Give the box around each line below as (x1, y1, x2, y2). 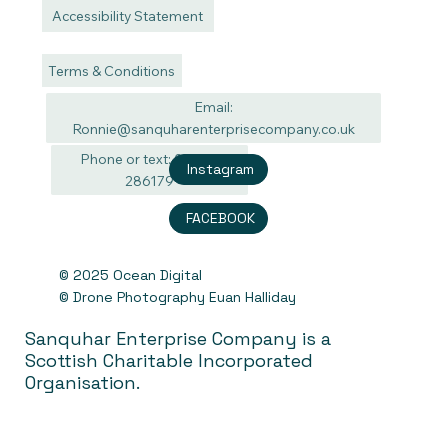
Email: (194, 97, 234, 115)
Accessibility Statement (52, 6, 204, 24)
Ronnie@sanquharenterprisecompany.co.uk (72, 119, 356, 137)
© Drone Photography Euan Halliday (59, 288, 296, 307)
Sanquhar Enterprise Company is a (25, 327, 332, 351)
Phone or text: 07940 (80, 150, 219, 168)
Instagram (187, 160, 254, 179)
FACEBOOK (186, 208, 255, 227)
